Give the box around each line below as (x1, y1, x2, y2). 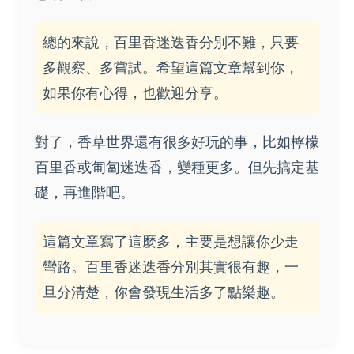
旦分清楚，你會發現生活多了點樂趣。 (43, 284, 284, 301)
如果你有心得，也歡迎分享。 (43, 85, 228, 102)
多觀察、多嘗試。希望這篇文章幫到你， (43, 59, 299, 77)
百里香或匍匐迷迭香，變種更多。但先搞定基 (35, 159, 319, 176)
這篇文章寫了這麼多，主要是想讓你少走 (43, 233, 299, 250)
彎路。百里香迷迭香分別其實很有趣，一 (43, 258, 299, 276)
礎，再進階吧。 (35, 184, 134, 201)
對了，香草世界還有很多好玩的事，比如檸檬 (35, 134, 319, 151)
